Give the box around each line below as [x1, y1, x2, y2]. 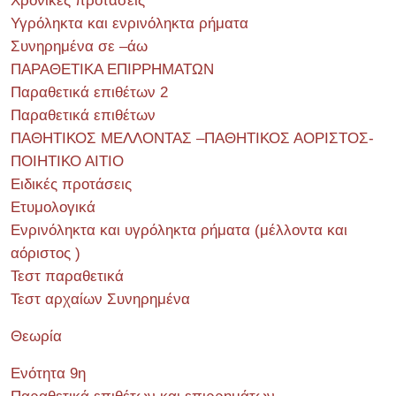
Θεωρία [11, 327, 62, 345]
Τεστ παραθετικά [11, 267, 124, 285]
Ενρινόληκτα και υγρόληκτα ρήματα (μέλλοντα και [11, 221, 347, 239]
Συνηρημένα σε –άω [11, 37, 148, 55]
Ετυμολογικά [11, 198, 95, 216]
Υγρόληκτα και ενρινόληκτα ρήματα [11, 14, 248, 32]
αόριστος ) [11, 244, 80, 262]
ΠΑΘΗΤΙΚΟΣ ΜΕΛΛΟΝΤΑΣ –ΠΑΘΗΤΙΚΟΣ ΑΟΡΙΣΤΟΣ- [11, 129, 374, 147]
